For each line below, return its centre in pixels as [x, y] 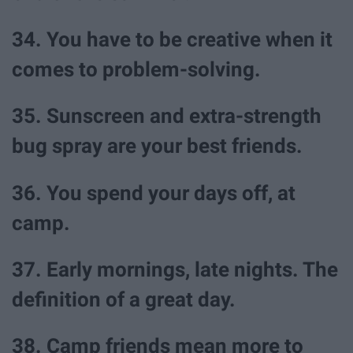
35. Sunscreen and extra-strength [167, 116]
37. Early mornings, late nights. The [175, 269]
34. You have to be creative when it [172, 40]
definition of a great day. [124, 299]
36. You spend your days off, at [154, 193]
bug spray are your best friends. [157, 146]
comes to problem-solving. [136, 70]
